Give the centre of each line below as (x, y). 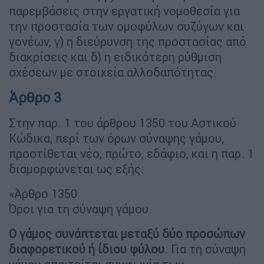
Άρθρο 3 (35, 97)
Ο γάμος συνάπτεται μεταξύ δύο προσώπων (127, 233)
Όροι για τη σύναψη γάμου (79, 209)
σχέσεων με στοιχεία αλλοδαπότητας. (113, 72)
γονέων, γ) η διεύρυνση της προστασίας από (128, 41)
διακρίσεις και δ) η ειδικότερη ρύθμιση (115, 57)
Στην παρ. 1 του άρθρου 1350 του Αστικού (123, 123)
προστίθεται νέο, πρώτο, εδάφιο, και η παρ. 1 (131, 153)
